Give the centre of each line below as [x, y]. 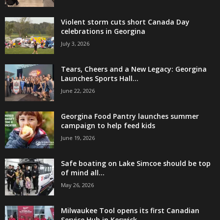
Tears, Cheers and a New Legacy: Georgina [134, 69]
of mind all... [83, 172]
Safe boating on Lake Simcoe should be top [136, 163]
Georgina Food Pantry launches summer [130, 116]
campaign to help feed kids [108, 125]
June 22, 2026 [78, 90]
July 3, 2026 [75, 43]
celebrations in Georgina [103, 31]
